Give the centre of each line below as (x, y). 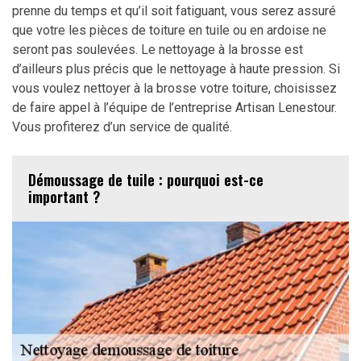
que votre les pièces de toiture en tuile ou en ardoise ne (169, 30)
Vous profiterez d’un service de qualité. (122, 127)
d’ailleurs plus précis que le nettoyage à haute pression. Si (176, 68)
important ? (64, 196)
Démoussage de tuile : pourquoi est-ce (146, 179)
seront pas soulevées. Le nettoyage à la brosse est (158, 49)
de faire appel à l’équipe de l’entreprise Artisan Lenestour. (174, 107)
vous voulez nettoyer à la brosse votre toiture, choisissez (174, 88)
